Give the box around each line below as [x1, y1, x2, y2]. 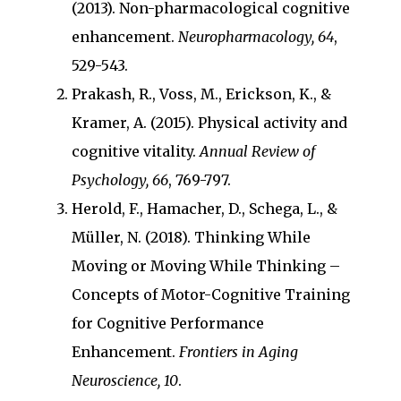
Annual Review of [200, 142, 315, 160]
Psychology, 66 [72, 171, 168, 189]
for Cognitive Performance [72, 314, 264, 332]
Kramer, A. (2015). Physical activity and [72, 114, 347, 132]
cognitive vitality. [72, 142, 200, 160]
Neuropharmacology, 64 [178, 28, 334, 46]
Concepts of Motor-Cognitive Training [72, 286, 350, 303]
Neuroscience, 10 [72, 371, 178, 389]
